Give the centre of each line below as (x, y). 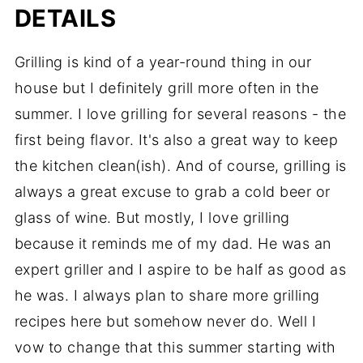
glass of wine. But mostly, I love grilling (152, 217)
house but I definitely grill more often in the (167, 88)
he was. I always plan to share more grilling (167, 295)
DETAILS (65, 18)
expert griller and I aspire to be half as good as (180, 269)
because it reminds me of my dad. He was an (173, 243)
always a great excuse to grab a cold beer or (172, 191)
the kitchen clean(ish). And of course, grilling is (180, 165)
